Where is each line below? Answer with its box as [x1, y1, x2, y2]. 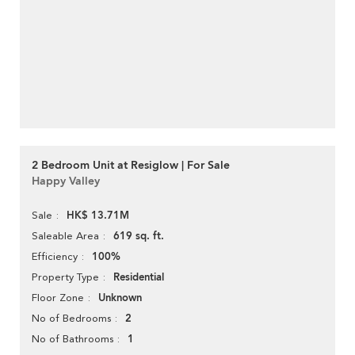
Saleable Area [32, 230, 99, 242]
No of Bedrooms [32, 312, 111, 325]
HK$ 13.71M [67, 208, 129, 223]
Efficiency [32, 250, 78, 263]
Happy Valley [32, 174, 100, 189]
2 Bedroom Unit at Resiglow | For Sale [32, 158, 230, 174]
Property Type [32, 271, 99, 284]
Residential [113, 270, 164, 285]
